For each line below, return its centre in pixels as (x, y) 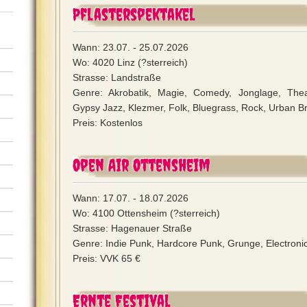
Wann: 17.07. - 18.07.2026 (131, 198)
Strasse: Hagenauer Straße (132, 228)
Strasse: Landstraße (117, 77)
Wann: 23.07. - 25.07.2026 (131, 47)
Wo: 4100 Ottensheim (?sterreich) (146, 213)
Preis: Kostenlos (108, 123)
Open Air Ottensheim (141, 165)
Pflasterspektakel (134, 14)
